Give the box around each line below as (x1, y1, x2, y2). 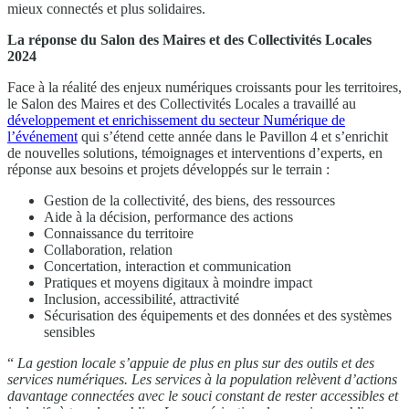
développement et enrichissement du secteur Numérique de (7, 111, 345, 128)
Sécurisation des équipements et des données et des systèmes (44, 307, 392, 323)
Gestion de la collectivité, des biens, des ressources (44, 192, 335, 208)
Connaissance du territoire (44, 225, 194, 241)
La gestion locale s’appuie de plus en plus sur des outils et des (17, 354, 374, 371)
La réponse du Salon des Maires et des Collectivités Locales (7, 31, 372, 47)
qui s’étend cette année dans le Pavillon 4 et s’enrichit (78, 128, 388, 144)
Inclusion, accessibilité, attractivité (44, 290, 239, 307)
